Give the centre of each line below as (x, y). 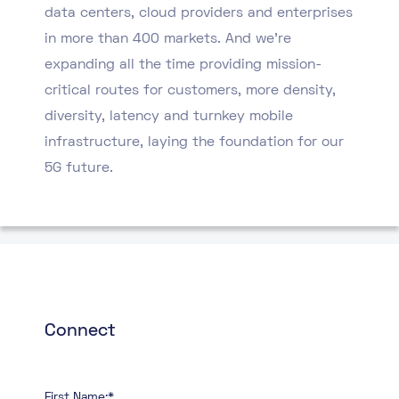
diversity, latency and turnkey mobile (169, 117)
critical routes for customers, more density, (190, 91)
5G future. (79, 168)
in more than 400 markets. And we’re (168, 39)
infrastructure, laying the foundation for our (194, 142)
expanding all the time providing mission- (183, 65)
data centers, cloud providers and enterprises (199, 13)
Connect (80, 331)
